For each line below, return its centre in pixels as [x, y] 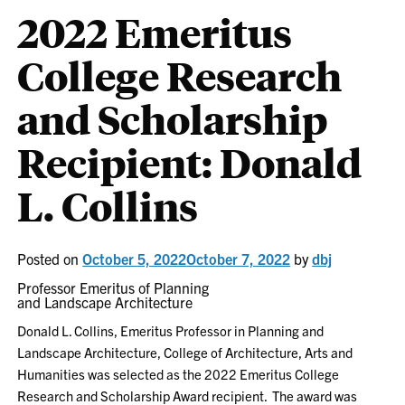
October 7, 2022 [239, 259]
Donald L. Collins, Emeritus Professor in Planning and [171, 330]
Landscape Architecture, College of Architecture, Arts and [185, 352]
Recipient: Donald [190, 162]
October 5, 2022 [135, 259]
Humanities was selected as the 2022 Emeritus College [179, 374]
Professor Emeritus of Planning [113, 287]
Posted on [50, 259]
